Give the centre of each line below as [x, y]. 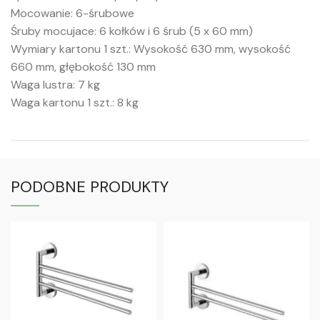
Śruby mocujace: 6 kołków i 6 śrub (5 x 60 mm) [132, 31]
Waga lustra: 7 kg [55, 85]
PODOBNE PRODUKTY [90, 187]
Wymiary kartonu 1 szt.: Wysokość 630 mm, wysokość [151, 49]
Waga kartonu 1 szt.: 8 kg [75, 102]
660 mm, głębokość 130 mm [83, 67]
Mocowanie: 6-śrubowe [72, 13]
